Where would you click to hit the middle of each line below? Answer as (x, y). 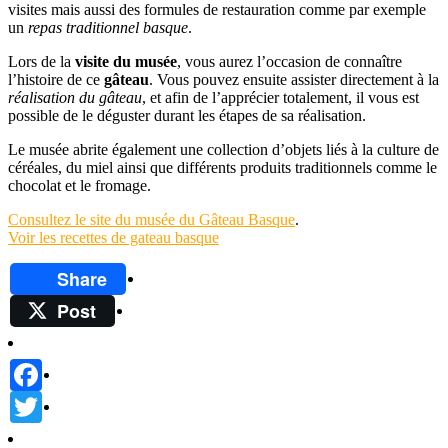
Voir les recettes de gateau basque (113, 237)
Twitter (64, 398)
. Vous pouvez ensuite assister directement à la (294, 79)
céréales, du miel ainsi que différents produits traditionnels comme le (222, 167)
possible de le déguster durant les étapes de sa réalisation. (187, 115)
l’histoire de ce (56, 79)
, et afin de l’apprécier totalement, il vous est (280, 97)
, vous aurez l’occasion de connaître (289, 61)
